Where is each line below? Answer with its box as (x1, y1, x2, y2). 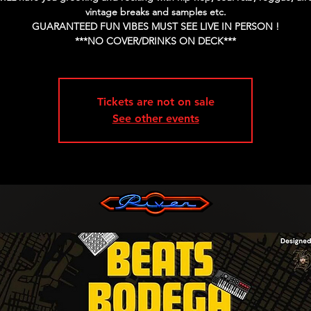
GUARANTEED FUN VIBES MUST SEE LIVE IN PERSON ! (32, 20, 280, 33)
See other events (112, 112, 199, 125)
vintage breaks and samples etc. (85, 6, 226, 18)
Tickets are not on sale (96, 95, 215, 108)
